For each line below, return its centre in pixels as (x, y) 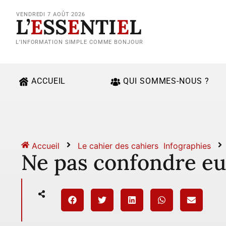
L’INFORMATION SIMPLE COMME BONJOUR (79, 42)
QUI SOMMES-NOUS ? (166, 81)
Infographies (187, 146)
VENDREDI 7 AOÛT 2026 (51, 14)
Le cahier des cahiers (118, 146)
